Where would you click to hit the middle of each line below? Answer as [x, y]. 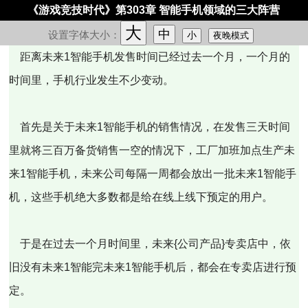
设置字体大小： [84, 35]
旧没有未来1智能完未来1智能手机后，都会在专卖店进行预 [153, 267]
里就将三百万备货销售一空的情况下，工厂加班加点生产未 [152, 150]
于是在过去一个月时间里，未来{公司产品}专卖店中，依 [150, 244]
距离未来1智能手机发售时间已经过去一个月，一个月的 [150, 57]
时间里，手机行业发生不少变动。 [92, 80]
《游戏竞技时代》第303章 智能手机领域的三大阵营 [154, 10]
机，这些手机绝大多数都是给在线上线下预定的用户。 [141, 197]
